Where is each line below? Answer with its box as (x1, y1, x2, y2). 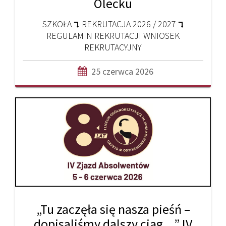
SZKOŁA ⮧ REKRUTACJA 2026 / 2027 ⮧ (42, 18, 184, 30)
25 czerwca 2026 (91, 65, 153, 77)
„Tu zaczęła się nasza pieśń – (36, 200, 190, 217)
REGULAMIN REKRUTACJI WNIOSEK (46, 29, 180, 41)
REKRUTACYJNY (84, 41, 142, 53)
